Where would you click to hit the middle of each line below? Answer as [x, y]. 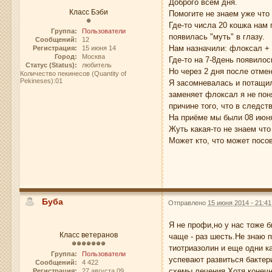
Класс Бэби [88, 12]
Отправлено [188, 203]
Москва [93, 57]
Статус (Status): [51, 65]
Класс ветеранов [88, 235]
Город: [66, 57]
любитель [97, 65]
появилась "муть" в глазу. [217, 37]
